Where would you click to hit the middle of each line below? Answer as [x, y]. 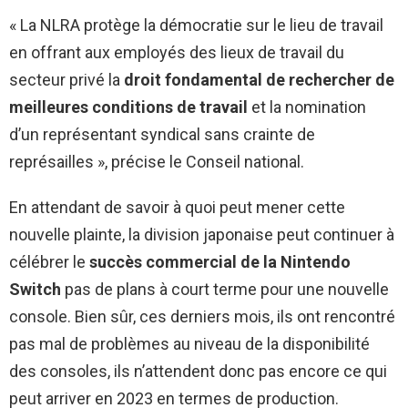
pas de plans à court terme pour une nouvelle [225, 290]
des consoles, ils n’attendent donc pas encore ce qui [198, 372]
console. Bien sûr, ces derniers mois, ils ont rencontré [202, 317]
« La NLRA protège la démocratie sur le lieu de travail [196, 25]
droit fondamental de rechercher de [259, 80]
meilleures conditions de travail [128, 107]
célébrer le [49, 262]
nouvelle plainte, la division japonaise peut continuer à [202, 235]
